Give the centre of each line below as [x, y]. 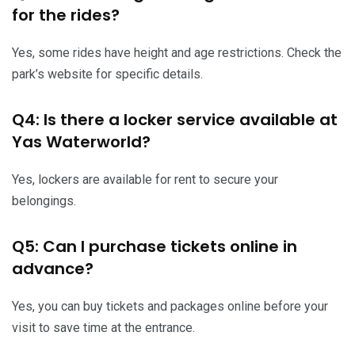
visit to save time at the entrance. [103, 328]
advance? [53, 269]
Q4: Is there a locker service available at [175, 120]
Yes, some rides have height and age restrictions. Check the [177, 53]
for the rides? [66, 15]
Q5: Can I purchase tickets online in [155, 247]
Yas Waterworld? [81, 142]
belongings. [44, 201]
